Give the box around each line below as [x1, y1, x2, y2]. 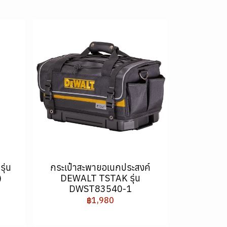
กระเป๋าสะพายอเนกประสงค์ [50, 161, 151, 173]
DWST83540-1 [69, 182, 132, 195]
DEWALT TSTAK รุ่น [60, 172, 141, 184]
